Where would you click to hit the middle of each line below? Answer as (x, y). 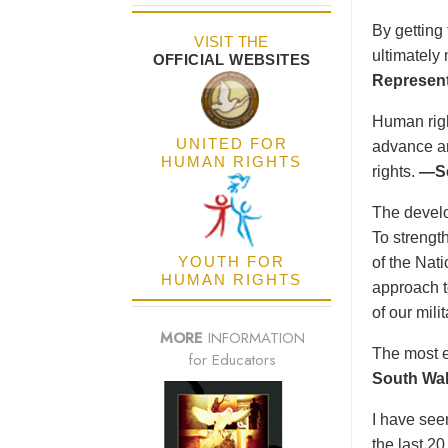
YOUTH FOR (231, 262)
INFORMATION (253, 338)
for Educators (232, 360)
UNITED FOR (231, 144)
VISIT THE (231, 42)
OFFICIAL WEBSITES (231, 60)
